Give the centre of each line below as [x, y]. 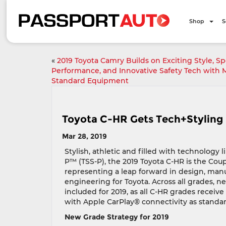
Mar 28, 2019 [84, 136]
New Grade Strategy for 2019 [117, 217]
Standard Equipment [90, 81]
